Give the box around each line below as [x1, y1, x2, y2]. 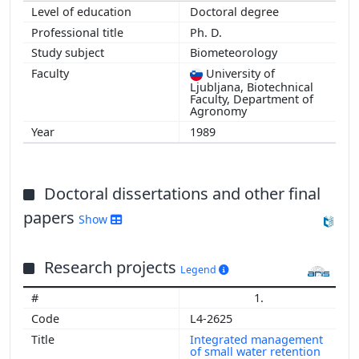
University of [203, 66, 275, 82]
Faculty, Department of [190, 91, 313, 107]
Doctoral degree [190, 4, 282, 20]
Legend [180, 262, 219, 276]
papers [23, 206, 79, 228]
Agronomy [190, 103, 247, 119]
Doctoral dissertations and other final [44, 182, 321, 204]
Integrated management [190, 331, 323, 347]
